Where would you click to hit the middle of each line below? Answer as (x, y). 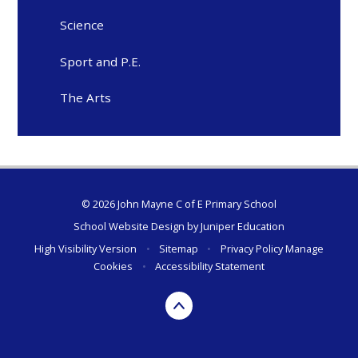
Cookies (113, 267)
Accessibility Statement (209, 267)
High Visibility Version (86, 249)
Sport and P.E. (101, 61)
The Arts (86, 97)
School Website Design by (137, 227)
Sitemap (179, 249)
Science (82, 25)
